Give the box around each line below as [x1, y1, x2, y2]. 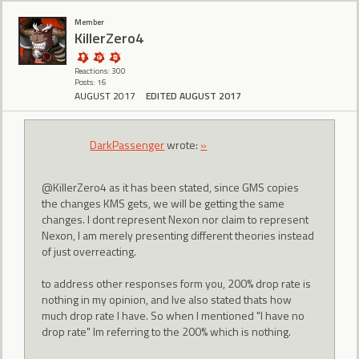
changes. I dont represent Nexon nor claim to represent [42, 210, 309, 228]
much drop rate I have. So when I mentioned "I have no [42, 306, 305, 324]
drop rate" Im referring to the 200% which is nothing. [42, 322, 292, 340]
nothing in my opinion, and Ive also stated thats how [42, 290, 292, 308]
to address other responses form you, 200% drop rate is [42, 274, 312, 292]
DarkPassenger [90, 136, 165, 154]
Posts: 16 [75, 75, 107, 88]
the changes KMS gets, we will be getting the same [42, 194, 285, 212]
